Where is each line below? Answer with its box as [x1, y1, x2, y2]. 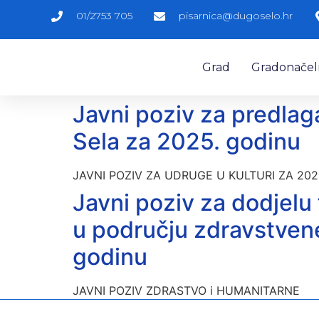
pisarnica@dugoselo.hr [179, 9, 293, 22]
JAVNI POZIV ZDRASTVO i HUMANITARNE [73, 283, 300, 298]
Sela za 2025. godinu [73, 127, 300, 155]
